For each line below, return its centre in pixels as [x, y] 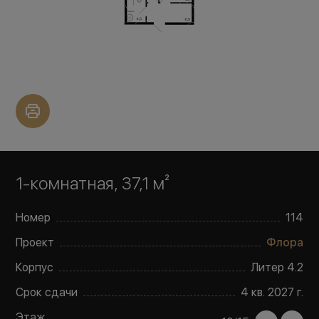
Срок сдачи [47, 292]
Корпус [35, 267]
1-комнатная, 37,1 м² [93, 183]
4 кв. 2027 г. [272, 292]
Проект [35, 242]
